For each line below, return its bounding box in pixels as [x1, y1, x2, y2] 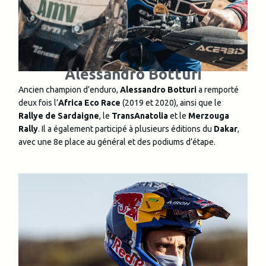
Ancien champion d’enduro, [18, 84, 120, 94]
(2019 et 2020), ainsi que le [121, 97, 221, 107]
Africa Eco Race [58, 97, 121, 107]
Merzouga [188, 110, 229, 121]
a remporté [197, 84, 239, 94]
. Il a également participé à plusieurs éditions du [38, 123, 214, 134]
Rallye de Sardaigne [18, 110, 99, 121]
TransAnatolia [112, 110, 168, 121]
